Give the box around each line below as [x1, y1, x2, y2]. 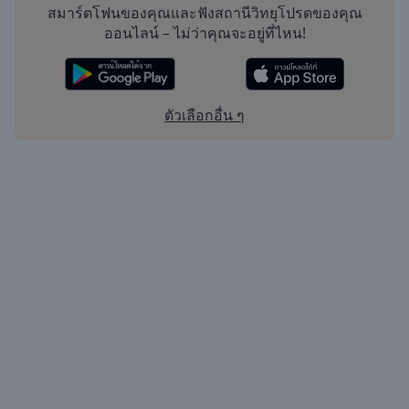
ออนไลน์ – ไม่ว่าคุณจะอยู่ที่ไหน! [103, 23, 306, 44]
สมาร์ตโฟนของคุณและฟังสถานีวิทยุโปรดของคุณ [47, 3, 362, 24]
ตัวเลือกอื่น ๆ [164, 105, 245, 126]
